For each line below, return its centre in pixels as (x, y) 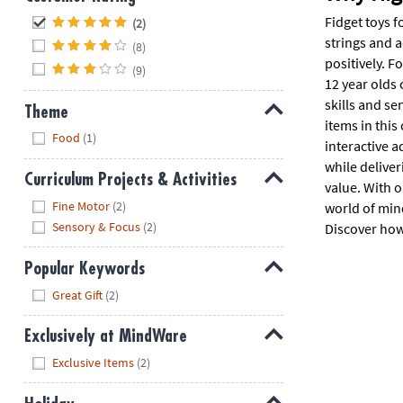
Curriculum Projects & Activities (130, 180)
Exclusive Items (94, 362)
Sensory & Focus (97, 227)
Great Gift (78, 295)
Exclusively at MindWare (105, 336)
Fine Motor (81, 206)
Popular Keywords (84, 269)
